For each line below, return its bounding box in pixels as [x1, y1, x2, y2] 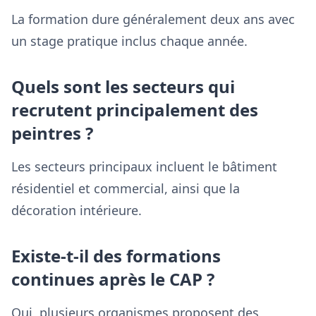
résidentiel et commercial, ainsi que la [11, 180, 240, 197]
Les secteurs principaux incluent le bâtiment [11, 158, 277, 175]
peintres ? [11, 121, 93, 145]
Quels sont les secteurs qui [11, 75, 235, 98]
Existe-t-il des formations [11, 244, 221, 267]
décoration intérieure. [11, 202, 142, 219]
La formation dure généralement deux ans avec [11, 11, 295, 28]
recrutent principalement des [11, 98, 258, 121]
